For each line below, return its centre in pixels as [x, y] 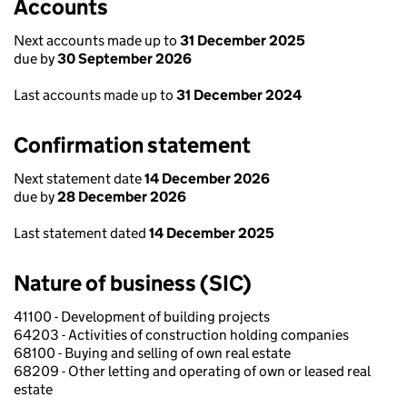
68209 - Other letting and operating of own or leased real [192, 371]
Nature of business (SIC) [133, 283]
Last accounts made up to [95, 95]
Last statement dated [81, 233]
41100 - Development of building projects [142, 317]
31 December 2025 [243, 40]
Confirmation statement [132, 145]
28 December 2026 [122, 197]
